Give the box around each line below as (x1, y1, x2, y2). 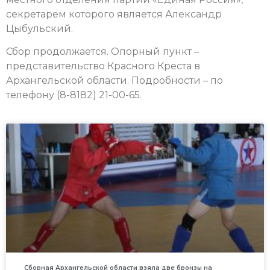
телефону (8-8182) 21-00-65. (6, 89, 142, 101)
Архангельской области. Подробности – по (6, 75, 223, 87)
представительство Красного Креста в (6, 60, 200, 72)
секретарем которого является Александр (6, 8, 222, 20)
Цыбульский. (6, 22, 73, 34)
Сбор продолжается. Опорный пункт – (6, 46, 199, 58)
